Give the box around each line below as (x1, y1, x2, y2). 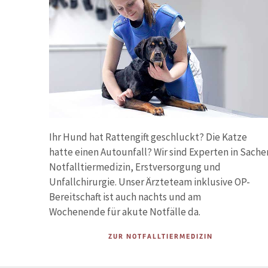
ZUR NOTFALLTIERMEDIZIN (108, 232, 214, 242)
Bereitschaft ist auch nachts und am (49, 190, 201, 204)
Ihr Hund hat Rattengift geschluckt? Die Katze (49, 130, 247, 144)
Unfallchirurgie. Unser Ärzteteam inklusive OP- (49, 175, 250, 189)
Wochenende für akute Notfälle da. (49, 205, 200, 219)
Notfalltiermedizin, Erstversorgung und (49, 160, 221, 174)
